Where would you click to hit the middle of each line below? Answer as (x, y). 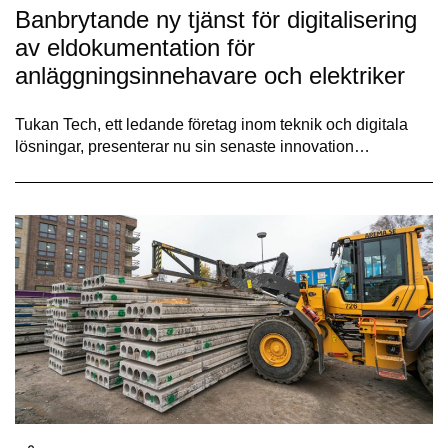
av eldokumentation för (135, 47)
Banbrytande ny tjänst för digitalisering (216, 19)
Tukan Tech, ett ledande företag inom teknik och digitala (211, 124)
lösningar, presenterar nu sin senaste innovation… (192, 146)
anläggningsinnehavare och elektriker (210, 75)
